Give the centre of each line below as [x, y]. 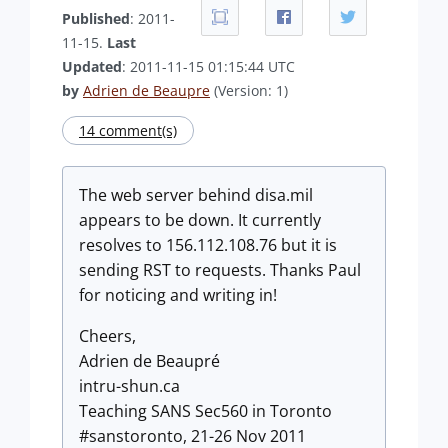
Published [96, 18]
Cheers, [107, 336]
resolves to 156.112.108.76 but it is [208, 245]
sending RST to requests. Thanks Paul [220, 270]
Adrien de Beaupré [149, 361]
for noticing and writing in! [178, 295]
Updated [92, 66]
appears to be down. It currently [200, 220]
